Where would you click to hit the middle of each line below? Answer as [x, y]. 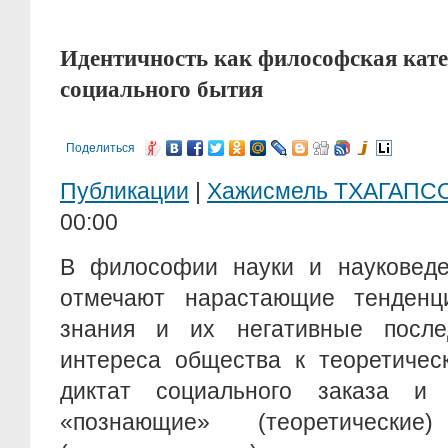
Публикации [124, 191]
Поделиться [100, 148]
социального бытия [161, 88]
